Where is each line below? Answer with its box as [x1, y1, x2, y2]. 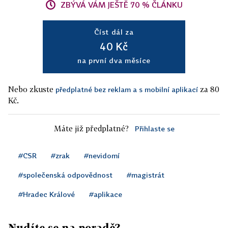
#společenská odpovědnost [18, 170, 112, 180]
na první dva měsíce [77, 56, 151, 65]
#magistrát [127, 170, 164, 180]
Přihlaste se [134, 124, 175, 133]
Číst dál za [94, 27, 134, 37]
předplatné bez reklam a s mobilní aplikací [55, 85, 198, 94]
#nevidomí [84, 151, 120, 160]
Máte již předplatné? [53, 124, 129, 133]
